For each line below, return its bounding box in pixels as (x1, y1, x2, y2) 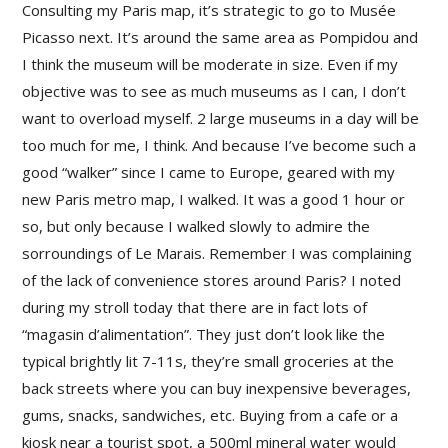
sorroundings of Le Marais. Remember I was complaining (22, 243, 413, 264)
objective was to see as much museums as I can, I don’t (22, 81, 407, 102)
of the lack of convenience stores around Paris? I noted (22, 270, 402, 291)
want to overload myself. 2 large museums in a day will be (22, 108, 420, 129)
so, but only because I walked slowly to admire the (22, 216, 371, 237)
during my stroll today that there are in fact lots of (22, 297, 368, 318)
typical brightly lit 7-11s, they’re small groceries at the (22, 351, 395, 372)
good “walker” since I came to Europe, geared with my (22, 162, 396, 183)
